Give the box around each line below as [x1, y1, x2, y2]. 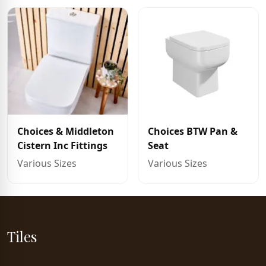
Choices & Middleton [17, 125, 114, 138]
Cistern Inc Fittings [17, 139, 107, 152]
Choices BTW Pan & [148, 125, 237, 138]
